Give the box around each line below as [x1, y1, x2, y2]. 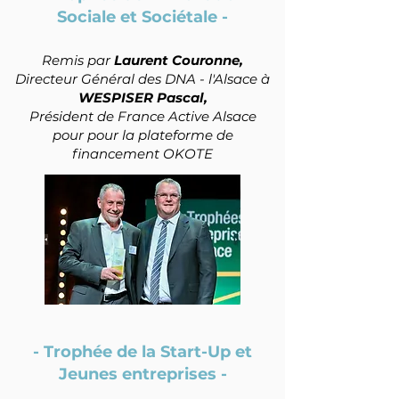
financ [72, 145, 115, 162]
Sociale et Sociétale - [57, 7, 228, 27]
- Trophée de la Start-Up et [33, 342, 252, 362]
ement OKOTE [115, 145, 213, 162]
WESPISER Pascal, [77, 89, 208, 106]
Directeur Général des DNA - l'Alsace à [15, 70, 270, 87]
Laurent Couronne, [114, 52, 243, 69]
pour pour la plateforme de [52, 126, 233, 143]
